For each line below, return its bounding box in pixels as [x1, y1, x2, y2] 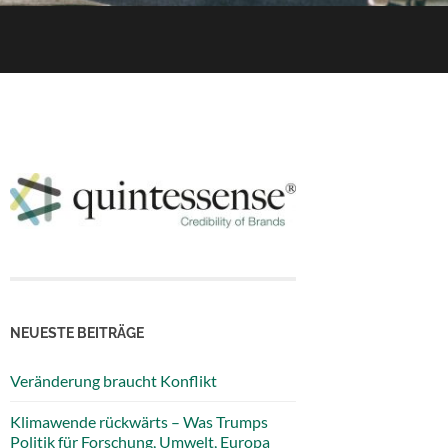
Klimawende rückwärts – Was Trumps [10, 412, 268, 431]
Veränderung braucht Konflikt [10, 371, 217, 390]
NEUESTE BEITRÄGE [10, 324, 144, 341]
